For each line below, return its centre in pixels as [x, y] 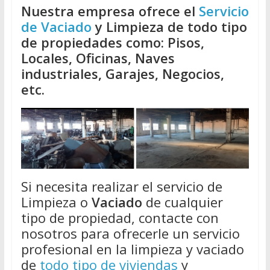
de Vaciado [56, 26]
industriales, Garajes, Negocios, [122, 73]
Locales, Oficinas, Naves [98, 58]
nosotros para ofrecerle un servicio [130, 233]
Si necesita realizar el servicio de [121, 186]
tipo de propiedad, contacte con [120, 217]
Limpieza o [56, 202]
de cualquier [182, 202]
